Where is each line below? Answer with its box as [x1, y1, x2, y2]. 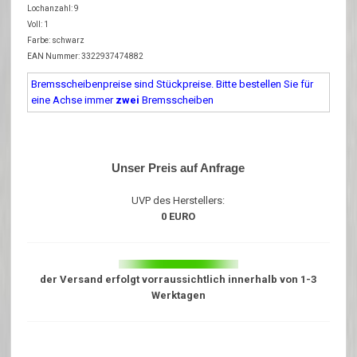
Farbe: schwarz [27, 35, 85, 45]
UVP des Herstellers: [131, 194, 226, 206]
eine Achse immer [31, 93, 116, 106]
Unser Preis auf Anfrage [112, 160, 245, 175]
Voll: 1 [27, 19, 49, 29]
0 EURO [161, 210, 196, 222]
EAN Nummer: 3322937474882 [27, 51, 144, 61]
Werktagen [151, 288, 206, 301]
